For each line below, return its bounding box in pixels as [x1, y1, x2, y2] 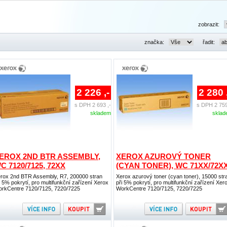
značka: [144, 39, 166, 45]
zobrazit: [198, 21, 221, 27]
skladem [90, 110, 111, 116]
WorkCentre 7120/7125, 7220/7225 [116, 185, 202, 192]
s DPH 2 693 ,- [74, 102, 111, 108]
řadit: [203, 39, 216, 45]
